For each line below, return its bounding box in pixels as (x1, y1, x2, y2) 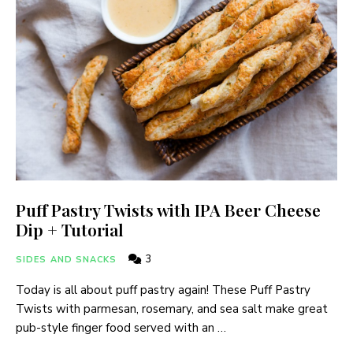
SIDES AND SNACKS (16, 253, 117, 266)
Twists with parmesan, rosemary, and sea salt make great (16, 300, 328, 317)
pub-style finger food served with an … (16, 319, 226, 336)
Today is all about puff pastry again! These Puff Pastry (16, 281, 310, 298)
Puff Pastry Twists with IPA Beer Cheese (16, 198, 321, 221)
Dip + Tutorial (16, 217, 124, 240)
